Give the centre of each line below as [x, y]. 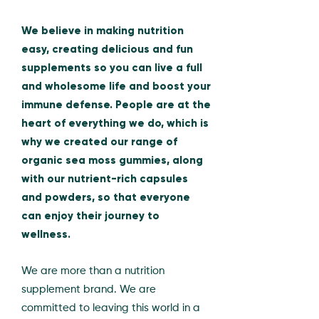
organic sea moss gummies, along [112, 161]
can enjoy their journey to [90, 216]
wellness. [46, 235]
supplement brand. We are [89, 290]
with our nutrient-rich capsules [105, 179]
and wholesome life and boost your [116, 87]
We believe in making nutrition [103, 31]
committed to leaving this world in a [111, 308]
